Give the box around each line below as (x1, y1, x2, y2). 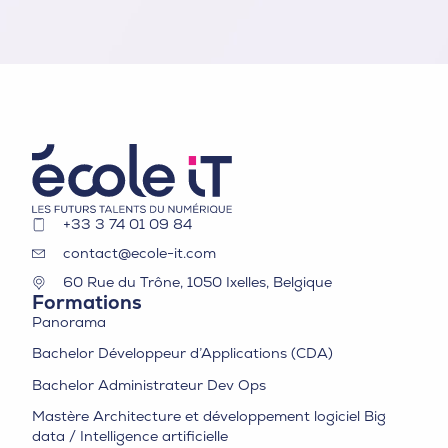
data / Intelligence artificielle (32, 426, 228, 445)
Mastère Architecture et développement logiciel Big (32, 406, 386, 425)
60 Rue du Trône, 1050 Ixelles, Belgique (62, 273, 332, 292)
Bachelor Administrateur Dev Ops (32, 375, 266, 394)
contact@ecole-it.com (62, 244, 216, 263)
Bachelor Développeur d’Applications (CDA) (32, 344, 333, 363)
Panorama (32, 313, 106, 332)
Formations (32, 290, 142, 316)
